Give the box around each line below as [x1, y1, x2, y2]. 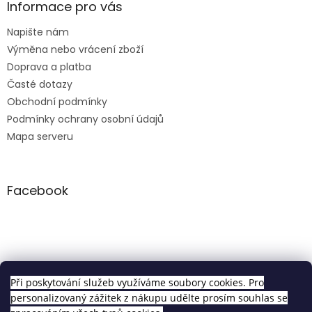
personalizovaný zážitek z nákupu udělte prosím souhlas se [10, 291, 288, 304]
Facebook [7, 181, 68, 199]
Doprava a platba [7, 59, 91, 74]
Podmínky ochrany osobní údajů [7, 111, 164, 126]
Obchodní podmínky [7, 94, 107, 109]
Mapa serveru [7, 129, 73, 143]
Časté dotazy [7, 77, 72, 91]
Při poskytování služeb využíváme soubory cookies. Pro [10, 276, 264, 289]
